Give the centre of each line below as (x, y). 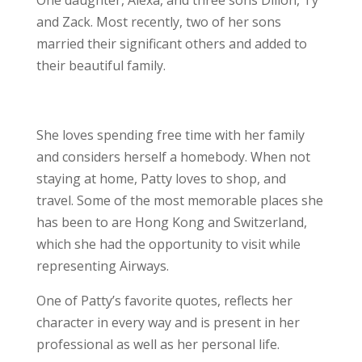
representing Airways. (102, 266)
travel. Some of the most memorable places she (179, 200)
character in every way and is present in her (168, 322)
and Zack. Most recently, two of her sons (158, 22)
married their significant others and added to (171, 44)
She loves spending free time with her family (170, 135)
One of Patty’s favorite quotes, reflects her (164, 301)
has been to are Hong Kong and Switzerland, (171, 222)
